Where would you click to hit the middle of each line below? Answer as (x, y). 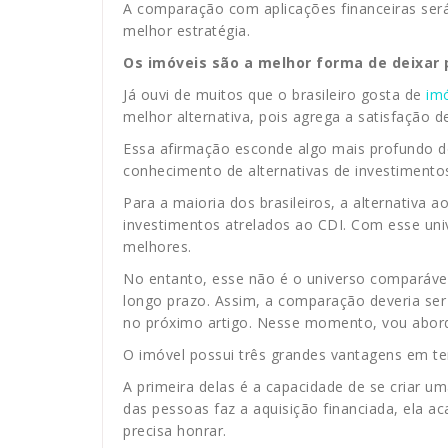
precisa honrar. (175, 431)
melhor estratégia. (186, 31)
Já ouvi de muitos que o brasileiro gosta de (274, 95)
